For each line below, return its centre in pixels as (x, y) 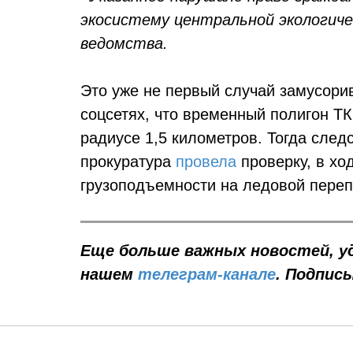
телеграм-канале (207, 274)
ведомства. (124, 43)
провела (206, 162)
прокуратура (128, 162)
